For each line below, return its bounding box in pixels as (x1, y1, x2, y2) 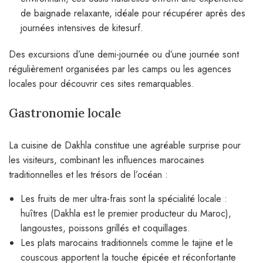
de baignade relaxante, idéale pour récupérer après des (21, 6, 245, 21)
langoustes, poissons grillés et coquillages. (21, 221, 190, 235)
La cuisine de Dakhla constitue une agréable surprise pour (9, 139, 241, 153)
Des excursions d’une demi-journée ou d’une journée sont (9, 48, 239, 62)
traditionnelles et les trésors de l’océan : (9, 168, 168, 182)
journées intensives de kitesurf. (21, 21, 143, 35)
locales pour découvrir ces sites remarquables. (9, 77, 194, 91)
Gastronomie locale (9, 105, 121, 122)
